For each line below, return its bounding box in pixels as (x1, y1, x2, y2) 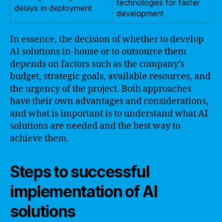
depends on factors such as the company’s (10, 58, 184, 70)
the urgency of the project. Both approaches (10, 83, 191, 95)
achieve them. (10, 132, 69, 144)
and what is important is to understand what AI (10, 108, 208, 119)
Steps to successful (10, 162, 150, 181)
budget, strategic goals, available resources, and (10, 70, 211, 82)
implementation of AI (10, 181, 158, 201)
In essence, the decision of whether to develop (10, 33, 204, 45)
